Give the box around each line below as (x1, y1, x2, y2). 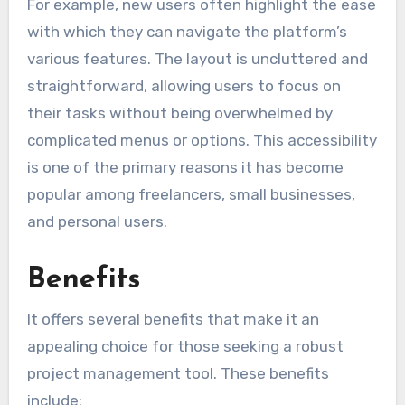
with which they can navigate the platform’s (26, 23, 347, 42)
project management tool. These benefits (26, 363, 329, 382)
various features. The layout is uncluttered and (26, 50, 368, 69)
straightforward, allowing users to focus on (26, 77, 341, 96)
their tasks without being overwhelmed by (26, 104, 333, 123)
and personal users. (26, 212, 167, 231)
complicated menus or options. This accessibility (26, 131, 377, 150)
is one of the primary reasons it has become (26, 158, 344, 177)
